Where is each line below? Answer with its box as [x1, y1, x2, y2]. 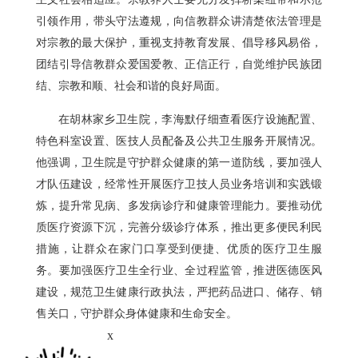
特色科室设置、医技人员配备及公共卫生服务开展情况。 [36, 135, 322, 148]
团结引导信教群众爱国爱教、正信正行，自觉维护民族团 [36, 58, 322, 71]
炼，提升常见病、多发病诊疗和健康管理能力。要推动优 [36, 200, 322, 213]
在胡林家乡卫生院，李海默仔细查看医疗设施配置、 [58, 113, 322, 126]
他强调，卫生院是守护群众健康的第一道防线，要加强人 [36, 157, 322, 169]
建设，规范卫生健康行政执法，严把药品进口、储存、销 [36, 286, 322, 299]
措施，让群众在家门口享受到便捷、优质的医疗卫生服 [36, 243, 322, 256]
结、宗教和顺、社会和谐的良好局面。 [36, 80, 226, 93]
